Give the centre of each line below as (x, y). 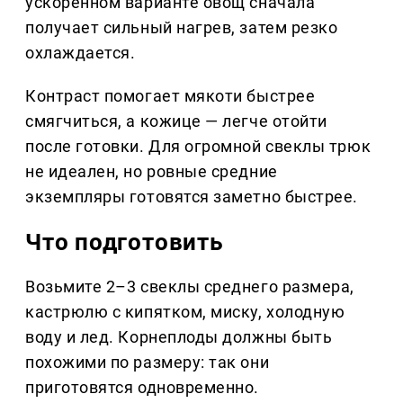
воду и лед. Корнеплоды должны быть (179, 337)
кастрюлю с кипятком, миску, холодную (185, 312)
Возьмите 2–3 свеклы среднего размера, (190, 287)
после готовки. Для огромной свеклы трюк (198, 147)
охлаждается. (81, 53)
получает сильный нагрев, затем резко (182, 28)
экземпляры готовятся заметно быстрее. (192, 197)
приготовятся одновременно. (143, 388)
